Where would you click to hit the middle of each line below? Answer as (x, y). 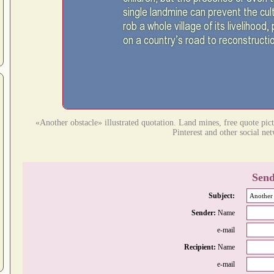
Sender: (205, 213)
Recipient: (201, 247)
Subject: (222, 195)
